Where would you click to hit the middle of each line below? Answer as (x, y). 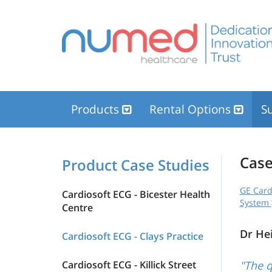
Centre (77, 208)
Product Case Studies (136, 165)
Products (97, 109)
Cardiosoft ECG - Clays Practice (133, 236)
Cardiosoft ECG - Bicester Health (136, 194)
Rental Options (192, 109)
